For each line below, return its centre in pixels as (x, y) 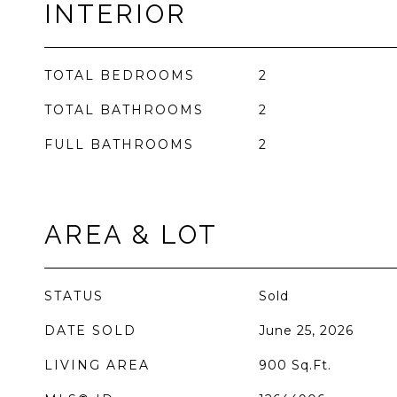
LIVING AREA (97, 365)
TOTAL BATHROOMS (124, 110)
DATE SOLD (90, 331)
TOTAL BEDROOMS (120, 75)
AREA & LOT (131, 235)
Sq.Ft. (311, 365)
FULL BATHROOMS (119, 144)
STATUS (74, 296)
